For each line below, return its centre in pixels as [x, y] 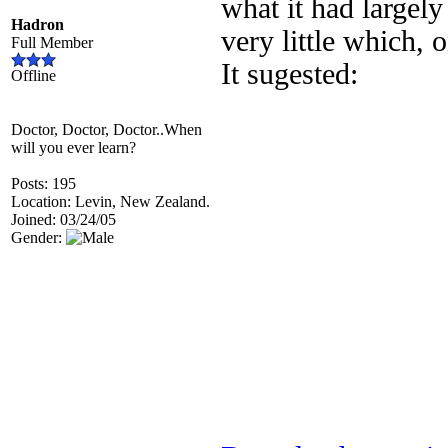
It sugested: [289, 74]
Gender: [38, 237]
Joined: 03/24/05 [63, 219]
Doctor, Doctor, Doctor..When [106, 129]
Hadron [37, 24]
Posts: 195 [43, 183]
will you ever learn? [73, 147]
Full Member [52, 42]
